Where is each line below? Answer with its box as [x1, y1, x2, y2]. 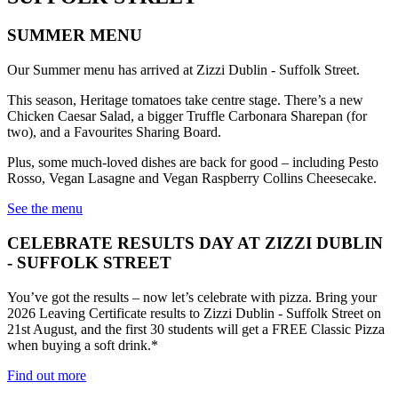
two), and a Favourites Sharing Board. [7, 124, 221, 140]
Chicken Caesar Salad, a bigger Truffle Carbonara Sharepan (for [7, 108, 367, 124]
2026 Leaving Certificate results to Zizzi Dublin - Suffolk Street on [7, 305, 381, 321]
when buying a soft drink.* [7, 337, 158, 353]
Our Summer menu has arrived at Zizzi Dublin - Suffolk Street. [7, 62, 360, 78]
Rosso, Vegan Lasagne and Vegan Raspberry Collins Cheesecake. [7, 171, 377, 187]
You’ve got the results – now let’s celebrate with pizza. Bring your [7, 289, 377, 305]
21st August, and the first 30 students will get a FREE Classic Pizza [7, 321, 385, 337]
